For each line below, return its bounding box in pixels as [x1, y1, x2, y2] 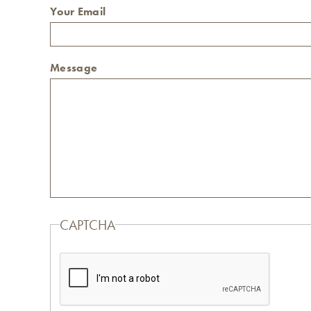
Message [50, 60, 98, 75]
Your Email [50, 3, 106, 19]
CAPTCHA [59, 215, 115, 234]
